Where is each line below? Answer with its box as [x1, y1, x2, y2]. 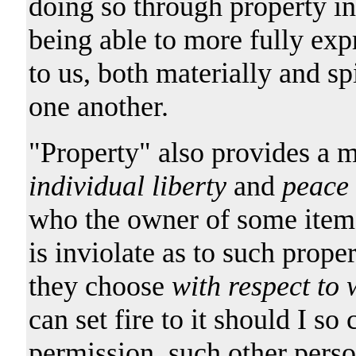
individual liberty [28, 169, 226, 202]
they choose [28, 269, 172, 302]
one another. [28, 90, 168, 122]
